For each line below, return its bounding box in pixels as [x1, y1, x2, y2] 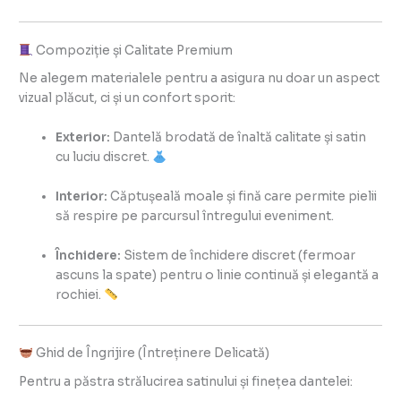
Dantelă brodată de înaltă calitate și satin [110, 130, 367, 146]
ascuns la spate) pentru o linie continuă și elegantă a [55, 268, 380, 284]
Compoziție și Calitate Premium [32, 42, 233, 58]
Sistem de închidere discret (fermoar [121, 248, 356, 264]
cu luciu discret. [55, 149, 153, 166]
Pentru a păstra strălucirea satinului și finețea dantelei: [19, 373, 354, 389]
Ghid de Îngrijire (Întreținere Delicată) [32, 346, 269, 362]
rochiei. [55, 287, 105, 303]
